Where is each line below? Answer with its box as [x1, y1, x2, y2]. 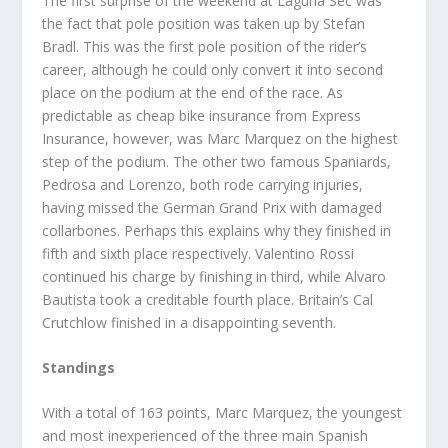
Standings [42, 358, 116, 378]
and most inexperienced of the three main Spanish [42, 426, 369, 446]
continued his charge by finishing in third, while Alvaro [42, 266, 387, 286]
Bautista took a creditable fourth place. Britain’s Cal [42, 289, 374, 309]
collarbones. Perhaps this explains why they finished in [42, 220, 392, 240]
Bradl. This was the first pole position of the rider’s [42, 36, 368, 56]
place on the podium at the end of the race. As [42, 82, 344, 102]
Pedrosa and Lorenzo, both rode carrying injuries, [42, 174, 364, 194]
